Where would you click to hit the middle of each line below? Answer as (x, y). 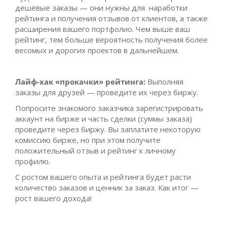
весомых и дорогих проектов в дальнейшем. (97, 50)
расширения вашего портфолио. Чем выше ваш (103, 29)
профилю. (33, 161)
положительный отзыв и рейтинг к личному (96, 151)
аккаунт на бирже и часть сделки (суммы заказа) (104, 119)
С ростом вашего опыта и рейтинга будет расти (103, 177)
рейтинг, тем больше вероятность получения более (111, 40)
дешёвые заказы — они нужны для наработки (101, 8)
